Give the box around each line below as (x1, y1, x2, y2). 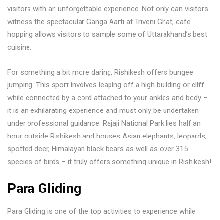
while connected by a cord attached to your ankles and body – (7, 93, 208, 102)
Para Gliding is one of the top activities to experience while (7, 207, 195, 216)
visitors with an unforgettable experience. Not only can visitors (7, 4, 208, 13)
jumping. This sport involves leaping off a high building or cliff (7, 81, 204, 89)
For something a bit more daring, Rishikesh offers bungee (7, 68, 193, 77)
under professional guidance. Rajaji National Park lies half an (7, 119, 201, 128)
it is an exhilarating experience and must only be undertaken (7, 106, 199, 115)
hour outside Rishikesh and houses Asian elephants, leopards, (7, 132, 207, 140)
